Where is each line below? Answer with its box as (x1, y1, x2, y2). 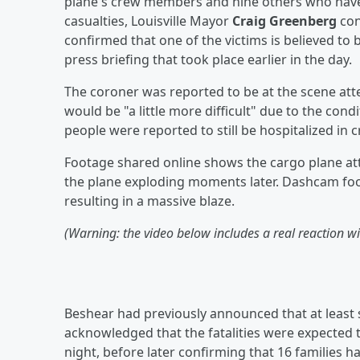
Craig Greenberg (232, 11, 337, 30)
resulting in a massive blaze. (64, 191, 235, 210)
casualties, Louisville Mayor (64, 11, 232, 30)
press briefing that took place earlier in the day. (64, 50, 352, 68)
